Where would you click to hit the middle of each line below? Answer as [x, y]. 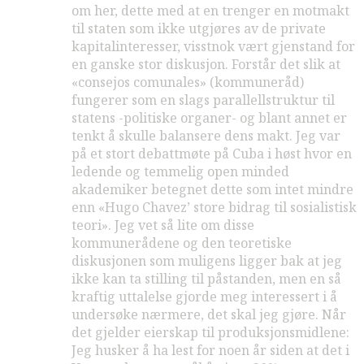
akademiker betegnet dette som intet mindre [212, 190]
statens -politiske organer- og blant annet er [209, 118]
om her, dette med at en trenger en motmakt [210, 11]
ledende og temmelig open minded [180, 172]
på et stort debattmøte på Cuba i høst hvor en [212, 154]
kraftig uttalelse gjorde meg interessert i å [204, 297]
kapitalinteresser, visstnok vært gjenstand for [213, 47]
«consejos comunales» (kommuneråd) [188, 82]
